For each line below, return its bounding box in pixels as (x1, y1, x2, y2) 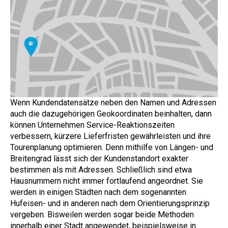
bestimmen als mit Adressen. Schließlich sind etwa (10, 164, 192, 175)
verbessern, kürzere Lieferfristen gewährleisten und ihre (10, 131, 211, 141)
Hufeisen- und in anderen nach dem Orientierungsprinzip (10, 198, 210, 208)
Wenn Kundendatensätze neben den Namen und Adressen (10, 97, 216, 107)
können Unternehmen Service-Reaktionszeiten (10, 120, 175, 130)
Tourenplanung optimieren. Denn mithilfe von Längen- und (10, 142, 213, 152)
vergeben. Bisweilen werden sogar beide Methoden (10, 209, 194, 219)
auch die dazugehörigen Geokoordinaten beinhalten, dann (10, 108, 212, 119)
